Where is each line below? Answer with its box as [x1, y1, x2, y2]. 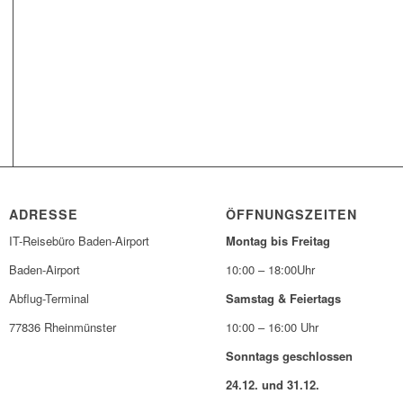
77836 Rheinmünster [9, 318, 117, 336]
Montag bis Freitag [226, 232, 331, 250]
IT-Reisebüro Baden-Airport [9, 232, 150, 250]
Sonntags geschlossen [226, 347, 354, 365]
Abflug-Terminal [9, 290, 90, 308]
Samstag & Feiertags [226, 290, 342, 308]
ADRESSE [9, 205, 79, 223]
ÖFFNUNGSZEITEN [226, 205, 358, 223]
